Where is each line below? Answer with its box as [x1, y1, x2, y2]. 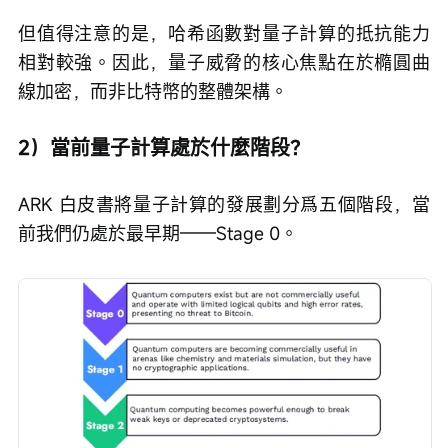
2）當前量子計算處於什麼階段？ [18, 134, 310, 162]
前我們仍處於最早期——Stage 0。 [18, 221, 298, 246]
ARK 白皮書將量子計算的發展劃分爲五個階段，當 [18, 192, 430, 217]
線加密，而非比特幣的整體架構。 [18, 79, 288, 104]
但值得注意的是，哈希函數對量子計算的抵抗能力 [18, 21, 430, 46]
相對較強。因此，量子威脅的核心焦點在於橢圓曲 [18, 50, 430, 75]
